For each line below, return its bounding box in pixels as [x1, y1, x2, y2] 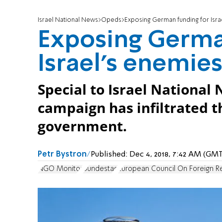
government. [38, 117, 127, 136]
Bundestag [83, 165, 118, 172]
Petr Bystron [38, 151, 87, 159]
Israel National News [38, 17, 98, 24]
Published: [91, 151, 129, 159]
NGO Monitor [38, 165, 83, 172]
